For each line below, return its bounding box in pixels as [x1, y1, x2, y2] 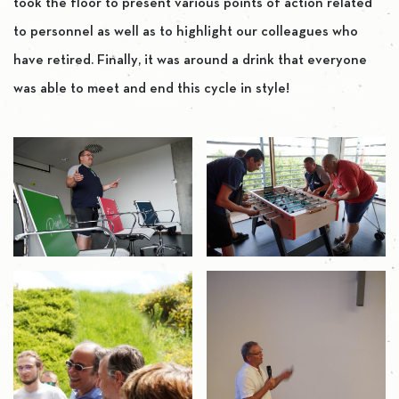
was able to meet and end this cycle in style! [13, 82, 289, 95]
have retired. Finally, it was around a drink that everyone [13, 53, 367, 67]
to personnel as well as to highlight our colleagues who [13, 25, 358, 38]
